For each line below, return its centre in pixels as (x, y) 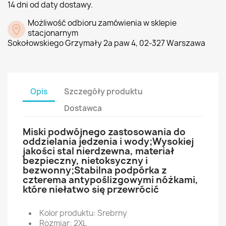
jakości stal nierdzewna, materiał (98, 151)
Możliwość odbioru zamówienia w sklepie (102, 23)
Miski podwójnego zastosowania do (104, 132)
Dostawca (83, 108)
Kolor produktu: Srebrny (83, 213)
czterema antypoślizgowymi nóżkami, (110, 180)
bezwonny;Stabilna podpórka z (95, 171)
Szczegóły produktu (104, 91)
